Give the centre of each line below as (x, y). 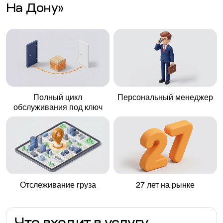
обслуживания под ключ (58, 107)
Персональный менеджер (165, 97)
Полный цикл (58, 97)
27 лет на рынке (165, 185)
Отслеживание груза (58, 185)
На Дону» (35, 9)
